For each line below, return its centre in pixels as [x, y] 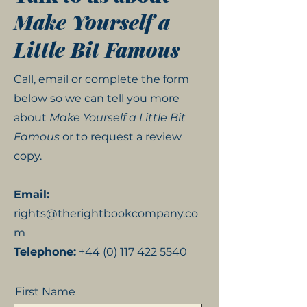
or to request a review [121, 136]
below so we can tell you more [97, 98]
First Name [45, 291]
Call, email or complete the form [101, 79]
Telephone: [45, 251]
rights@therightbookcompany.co [106, 213]
